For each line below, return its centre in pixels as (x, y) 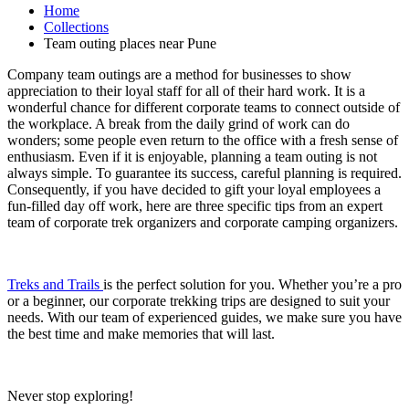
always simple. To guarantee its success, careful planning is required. (204, 173)
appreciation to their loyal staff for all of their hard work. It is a (186, 90)
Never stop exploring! (70, 395)
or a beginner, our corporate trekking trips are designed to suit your (199, 300)
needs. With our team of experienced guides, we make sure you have (204, 317)
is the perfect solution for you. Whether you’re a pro (252, 284)
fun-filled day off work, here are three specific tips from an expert (195, 205)
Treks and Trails (55, 284)
